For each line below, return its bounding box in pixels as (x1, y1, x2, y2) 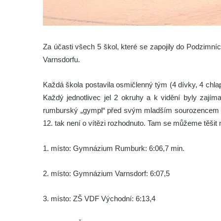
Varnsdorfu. (43, 55, 80, 64)
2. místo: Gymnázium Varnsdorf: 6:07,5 (43, 169, 170, 178)
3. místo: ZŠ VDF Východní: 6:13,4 (43, 194, 155, 203)
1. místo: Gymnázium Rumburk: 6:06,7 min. (43, 144, 184, 152)
